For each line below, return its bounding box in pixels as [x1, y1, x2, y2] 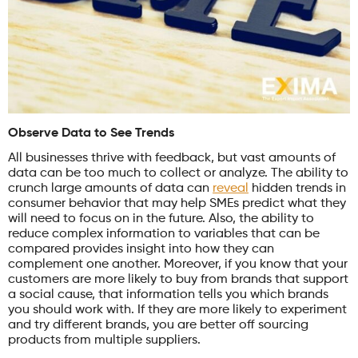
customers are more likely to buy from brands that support [8, 272, 348, 286]
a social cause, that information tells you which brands [8, 288, 328, 301]
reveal [213, 181, 249, 195]
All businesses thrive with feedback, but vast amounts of [8, 151, 336, 165]
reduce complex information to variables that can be [8, 227, 320, 241]
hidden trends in [249, 181, 346, 195]
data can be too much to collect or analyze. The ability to [8, 166, 348, 180]
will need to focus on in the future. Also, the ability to [8, 212, 314, 225]
